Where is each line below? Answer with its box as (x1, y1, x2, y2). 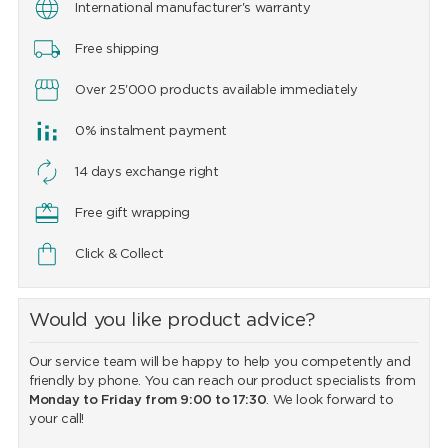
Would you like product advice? (28, 311, 315, 331)
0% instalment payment (74, 125, 227, 139)
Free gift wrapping (74, 207, 190, 221)
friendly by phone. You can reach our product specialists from (28, 375, 416, 389)
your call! (28, 413, 85, 427)
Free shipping (74, 43, 159, 57)
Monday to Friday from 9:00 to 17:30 (28, 394, 267, 408)
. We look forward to (266, 394, 394, 408)
